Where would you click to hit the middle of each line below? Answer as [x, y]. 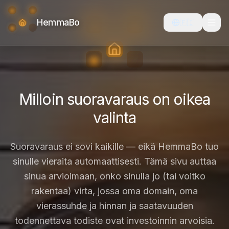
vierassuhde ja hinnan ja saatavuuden [114, 206]
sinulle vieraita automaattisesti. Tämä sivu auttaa [114, 161]
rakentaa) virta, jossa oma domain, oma [114, 191]
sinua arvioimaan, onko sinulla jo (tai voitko [114, 176]
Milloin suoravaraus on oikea [114, 99]
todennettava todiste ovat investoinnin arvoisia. [114, 221]
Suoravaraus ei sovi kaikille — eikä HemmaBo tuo [114, 146]
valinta [114, 118]
